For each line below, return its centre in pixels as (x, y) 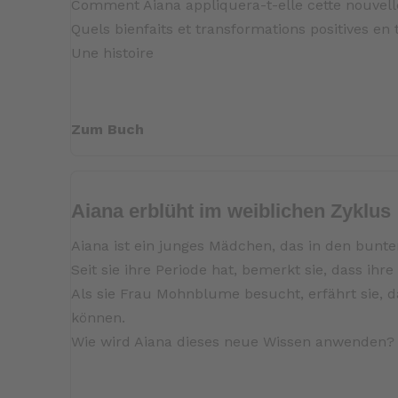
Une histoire (113, 53)
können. (99, 318)
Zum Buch (108, 130)
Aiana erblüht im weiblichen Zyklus (231, 211)
